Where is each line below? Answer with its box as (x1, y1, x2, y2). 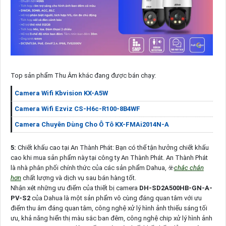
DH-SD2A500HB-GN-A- (139, 184, 212, 192)
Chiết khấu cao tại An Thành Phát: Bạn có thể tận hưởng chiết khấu (16, 143, 209, 151)
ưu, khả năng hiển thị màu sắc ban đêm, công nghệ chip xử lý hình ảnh (10, 214, 212, 222)
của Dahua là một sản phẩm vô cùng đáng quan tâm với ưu (31, 194, 202, 202)
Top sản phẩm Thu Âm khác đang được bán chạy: (10, 71, 156, 79)
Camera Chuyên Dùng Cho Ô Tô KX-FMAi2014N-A (14, 120, 169, 128)
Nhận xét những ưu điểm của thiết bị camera (10, 184, 139, 192)
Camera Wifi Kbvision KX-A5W (14, 89, 108, 97)
